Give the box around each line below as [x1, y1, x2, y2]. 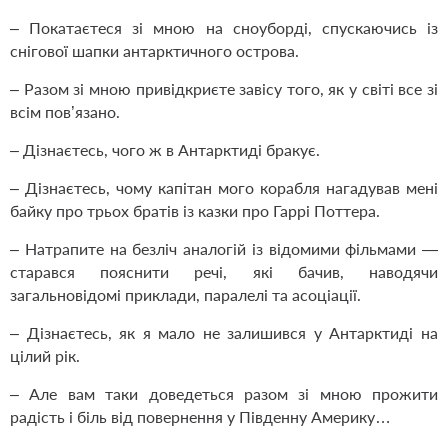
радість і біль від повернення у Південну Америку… [10, 407, 391, 427]
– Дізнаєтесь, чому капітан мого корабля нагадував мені [10, 178, 438, 198]
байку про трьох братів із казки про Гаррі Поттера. [10, 201, 380, 221]
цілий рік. [10, 346, 80, 366]
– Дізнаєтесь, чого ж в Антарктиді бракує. [10, 140, 320, 160]
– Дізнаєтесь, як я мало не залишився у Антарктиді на [10, 323, 438, 343]
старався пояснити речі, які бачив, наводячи [10, 262, 438, 282]
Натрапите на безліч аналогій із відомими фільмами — [24, 239, 438, 259]
